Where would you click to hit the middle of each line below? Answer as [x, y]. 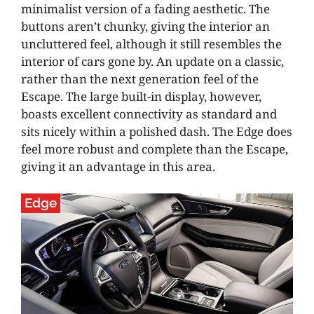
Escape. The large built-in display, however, [141, 97]
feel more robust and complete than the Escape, [155, 149]
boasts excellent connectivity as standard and [149, 114]
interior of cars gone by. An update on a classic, [152, 62]
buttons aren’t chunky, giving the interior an [145, 27]
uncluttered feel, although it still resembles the [151, 44]
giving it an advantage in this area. [118, 167]
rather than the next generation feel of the [140, 79]
